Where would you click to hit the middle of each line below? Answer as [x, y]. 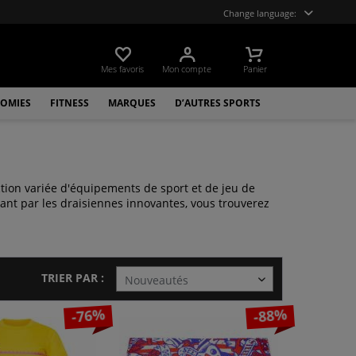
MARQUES [132, 103]
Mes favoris [123, 69]
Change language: [260, 13]
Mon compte [187, 69]
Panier [255, 69]
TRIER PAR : [73, 278]
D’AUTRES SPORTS [217, 103]
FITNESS [69, 103]
